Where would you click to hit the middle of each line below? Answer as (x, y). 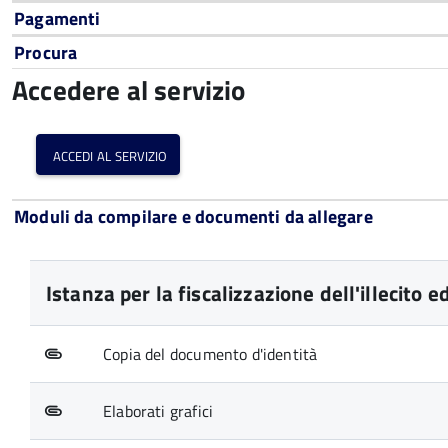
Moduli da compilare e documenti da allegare (193, 216)
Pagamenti (57, 18)
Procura (46, 52)
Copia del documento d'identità (210, 354)
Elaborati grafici (158, 411)
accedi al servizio (110, 154)
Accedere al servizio (129, 89)
